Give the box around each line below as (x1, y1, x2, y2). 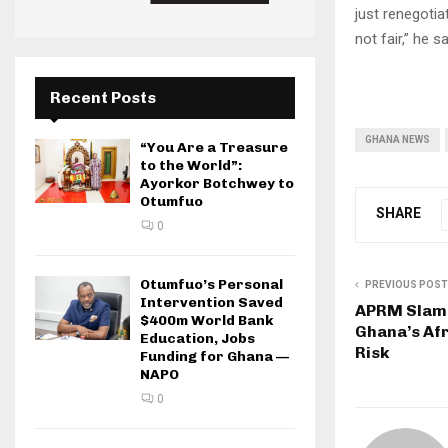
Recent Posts (50, 88, 156, 108)
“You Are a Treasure (140, 139, 288, 157)
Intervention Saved (140, 294, 283, 312)
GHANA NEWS (365, 133, 430, 145)
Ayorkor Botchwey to (140, 175, 294, 193)
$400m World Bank (140, 312, 273, 330)
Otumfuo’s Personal (140, 276, 283, 294)
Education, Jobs (140, 330, 255, 348)
